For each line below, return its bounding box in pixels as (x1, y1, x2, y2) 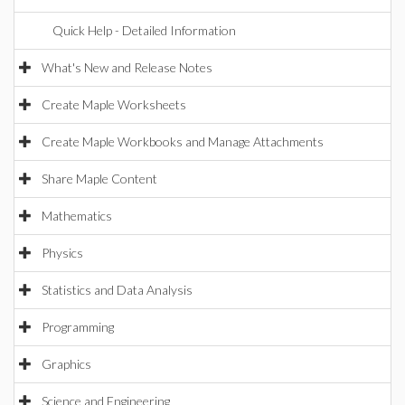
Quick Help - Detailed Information (52, 23, 236, 38)
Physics (42, 245, 83, 260)
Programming (42, 319, 114, 334)
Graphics (42, 356, 91, 372)
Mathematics (42, 208, 112, 223)
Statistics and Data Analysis (42, 282, 193, 297)
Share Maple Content (42, 171, 157, 186)
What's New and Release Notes (42, 60, 212, 75)
